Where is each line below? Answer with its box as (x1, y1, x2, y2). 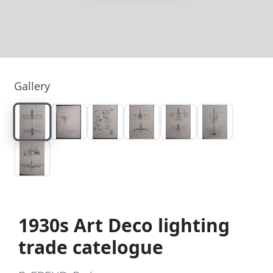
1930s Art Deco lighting (18, 213, 230, 238)
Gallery (13, 78, 50, 93)
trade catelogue (18, 235, 163, 260)
